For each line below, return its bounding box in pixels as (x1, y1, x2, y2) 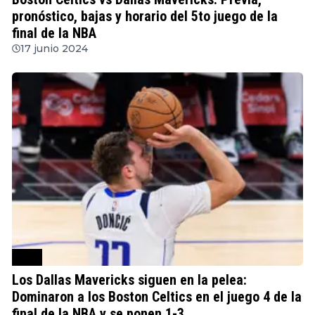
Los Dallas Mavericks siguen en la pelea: (12, 271, 247, 288)
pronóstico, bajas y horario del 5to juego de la (12, 7, 278, 25)
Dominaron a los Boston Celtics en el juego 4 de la (12, 288, 302, 305)
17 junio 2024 (20, 41, 88, 55)
